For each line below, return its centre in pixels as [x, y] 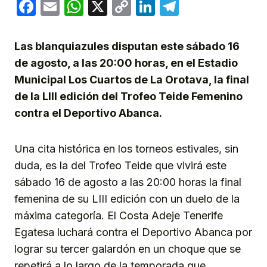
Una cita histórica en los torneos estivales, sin [126, 149]
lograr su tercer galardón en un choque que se [128, 249]
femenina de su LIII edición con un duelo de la [127, 199]
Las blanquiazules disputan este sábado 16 [127, 46]
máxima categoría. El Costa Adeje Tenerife [119, 216]
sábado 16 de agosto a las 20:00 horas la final [128, 182]
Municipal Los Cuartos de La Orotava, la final [132, 80]
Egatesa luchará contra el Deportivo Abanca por [133, 232]
